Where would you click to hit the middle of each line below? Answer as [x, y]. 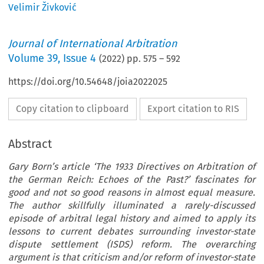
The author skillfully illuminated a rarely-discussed [132, 206]
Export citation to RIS [194, 109]
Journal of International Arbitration [93, 44]
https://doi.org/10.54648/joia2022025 [88, 82]
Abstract [30, 144]
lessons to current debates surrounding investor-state [132, 232]
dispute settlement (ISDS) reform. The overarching [132, 245]
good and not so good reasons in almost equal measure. [132, 193]
